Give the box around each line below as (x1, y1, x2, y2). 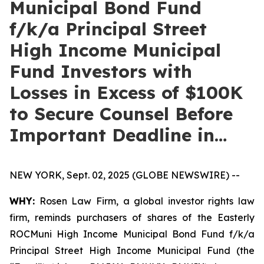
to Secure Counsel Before (9, 103, 233, 125)
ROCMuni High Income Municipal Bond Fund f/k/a (9, 228, 255, 240)
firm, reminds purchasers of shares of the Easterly (9, 212, 255, 223)
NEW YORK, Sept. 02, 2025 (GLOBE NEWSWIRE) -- (9, 169, 240, 181)
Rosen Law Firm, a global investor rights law (35, 195, 255, 207)
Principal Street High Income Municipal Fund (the (9, 245, 255, 256)
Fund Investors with (9, 60, 192, 82)
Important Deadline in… (9, 124, 227, 146)
